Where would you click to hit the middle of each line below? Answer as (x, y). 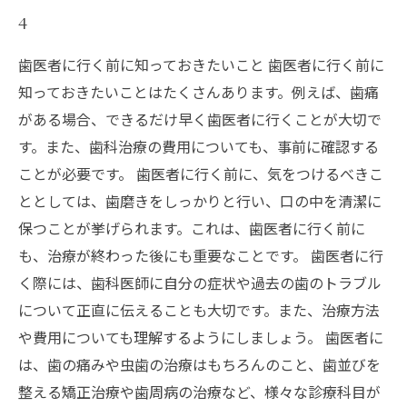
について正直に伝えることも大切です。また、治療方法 (199, 309)
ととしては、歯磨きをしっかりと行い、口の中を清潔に (200, 200)
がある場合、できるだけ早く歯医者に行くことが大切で (200, 119)
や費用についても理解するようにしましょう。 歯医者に (201, 337)
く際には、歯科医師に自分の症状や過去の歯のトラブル (200, 282)
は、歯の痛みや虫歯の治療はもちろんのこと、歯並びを (199, 364)
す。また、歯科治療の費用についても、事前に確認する (199, 146)
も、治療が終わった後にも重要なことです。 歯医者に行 (201, 255)
